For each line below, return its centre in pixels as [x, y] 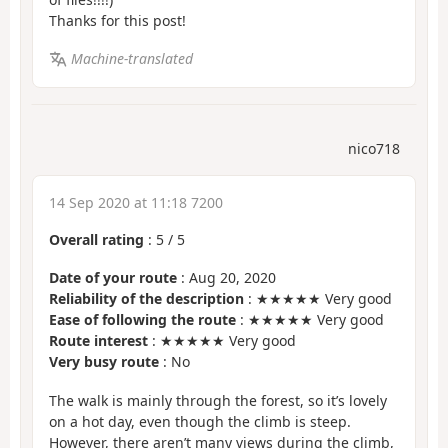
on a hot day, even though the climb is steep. [200, 421]
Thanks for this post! [117, 20]
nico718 [374, 148]
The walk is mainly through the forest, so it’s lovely [218, 400]
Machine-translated [131, 59]
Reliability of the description [146, 299]
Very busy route [104, 362]
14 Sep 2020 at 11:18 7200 [136, 202]
